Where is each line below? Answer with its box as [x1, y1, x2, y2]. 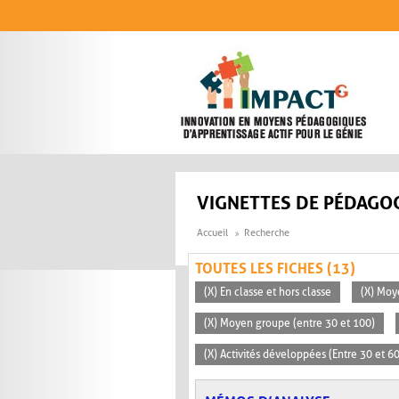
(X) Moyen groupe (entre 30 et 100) [204, 317, 375, 330]
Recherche [244, 227, 289, 240]
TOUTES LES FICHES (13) [195, 260, 355, 278]
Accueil [197, 227, 228, 240]
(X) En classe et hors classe [204, 286, 331, 299]
